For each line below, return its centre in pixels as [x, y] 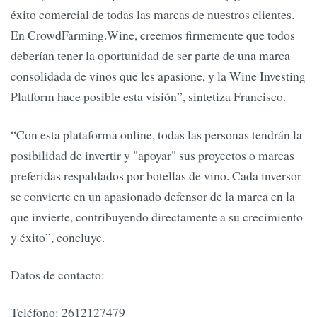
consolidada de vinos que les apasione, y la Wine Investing [158, 76]
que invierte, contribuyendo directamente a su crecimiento [157, 216]
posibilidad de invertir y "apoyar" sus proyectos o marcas [152, 155]
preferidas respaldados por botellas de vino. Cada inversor [156, 175]
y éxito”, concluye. [58, 237]
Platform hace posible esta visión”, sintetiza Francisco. [148, 97]
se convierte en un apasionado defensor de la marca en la [153, 196]
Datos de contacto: [58, 275]
